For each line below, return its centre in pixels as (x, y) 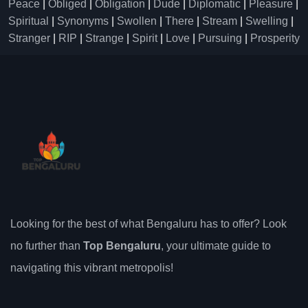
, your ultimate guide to (216, 246)
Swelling (267, 21)
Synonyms (83, 21)
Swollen (137, 21)
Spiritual (29, 21)
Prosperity (275, 38)
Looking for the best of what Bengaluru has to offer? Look (148, 224)
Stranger (29, 38)
